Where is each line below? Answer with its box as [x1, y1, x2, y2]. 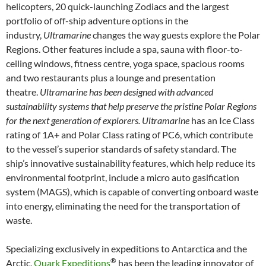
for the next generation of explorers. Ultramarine [6, 114, 189, 126]
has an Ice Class [189, 114, 255, 126]
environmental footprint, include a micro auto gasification [6, 171, 239, 183]
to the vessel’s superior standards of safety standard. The [6, 142, 236, 154]
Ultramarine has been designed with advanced [40, 85, 213, 97]
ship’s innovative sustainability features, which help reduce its [6, 157, 255, 169]
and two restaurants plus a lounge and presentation [6, 71, 216, 83]
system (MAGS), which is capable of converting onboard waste [6, 185, 258, 197]
